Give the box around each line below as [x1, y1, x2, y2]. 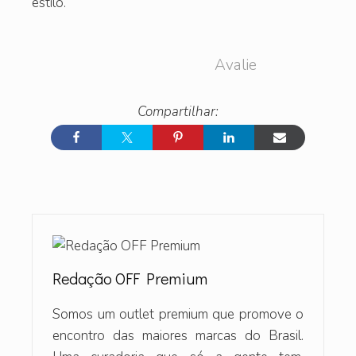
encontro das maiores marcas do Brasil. [52, 326, 304, 345]
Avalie [215, 54, 257, 75]
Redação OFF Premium [52, 267, 207, 288]
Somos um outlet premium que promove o [52, 304, 304, 323]
